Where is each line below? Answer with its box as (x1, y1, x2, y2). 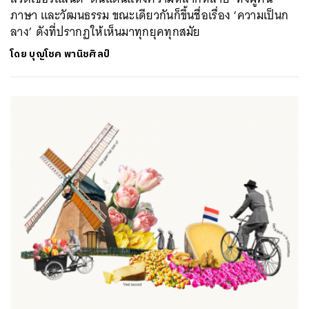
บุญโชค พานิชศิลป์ (29, 46, 110, 62)
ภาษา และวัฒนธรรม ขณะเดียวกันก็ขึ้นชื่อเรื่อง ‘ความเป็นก (10, 5, 289, 26)
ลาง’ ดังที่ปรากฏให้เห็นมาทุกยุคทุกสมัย (10, 21, 201, 42)
